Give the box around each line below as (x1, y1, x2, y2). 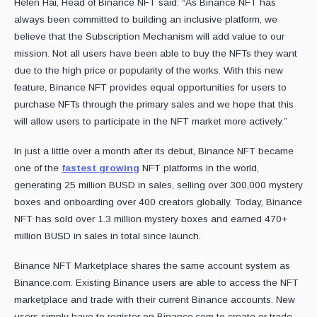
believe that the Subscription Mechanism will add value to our (14, 31, 284, 42)
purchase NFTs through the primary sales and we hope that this (14, 99, 294, 110)
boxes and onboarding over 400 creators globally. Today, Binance (14, 197, 302, 208)
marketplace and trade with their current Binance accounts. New (14, 294, 295, 306)
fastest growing (62, 163, 139, 174)
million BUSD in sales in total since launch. (14, 231, 201, 242)
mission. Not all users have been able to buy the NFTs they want (14, 48, 297, 59)
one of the (14, 163, 59, 174)
